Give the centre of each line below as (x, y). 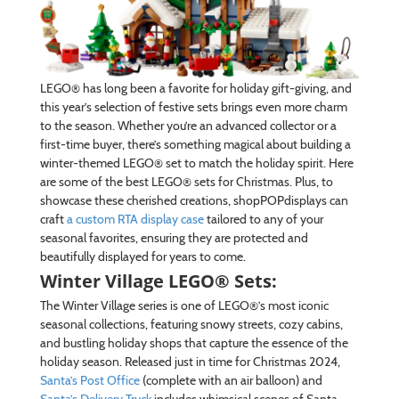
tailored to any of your (263, 219)
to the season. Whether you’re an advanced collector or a (188, 125)
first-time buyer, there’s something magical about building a (195, 144)
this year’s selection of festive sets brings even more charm (193, 106)
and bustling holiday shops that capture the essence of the (194, 342)
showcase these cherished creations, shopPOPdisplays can (194, 200)
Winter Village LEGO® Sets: (160, 281)
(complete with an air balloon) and (232, 380)
